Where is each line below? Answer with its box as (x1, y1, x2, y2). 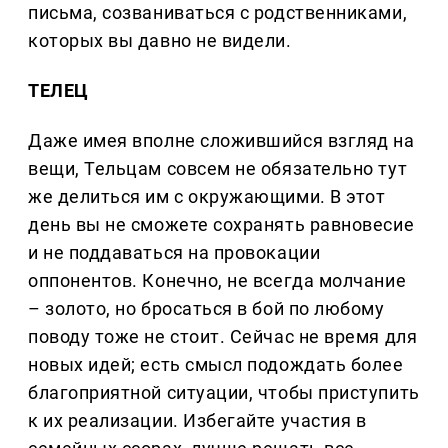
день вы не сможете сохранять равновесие (28, 214, 415, 236)
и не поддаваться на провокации (28, 242, 321, 264)
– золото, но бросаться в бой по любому (28, 298, 385, 320)
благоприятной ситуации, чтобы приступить (28, 382, 420, 404)
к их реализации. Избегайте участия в (28, 410, 367, 432)
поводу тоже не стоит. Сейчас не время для (28, 326, 418, 348)
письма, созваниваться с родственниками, (28, 2, 408, 24)
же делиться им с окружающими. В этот (28, 186, 386, 208)
